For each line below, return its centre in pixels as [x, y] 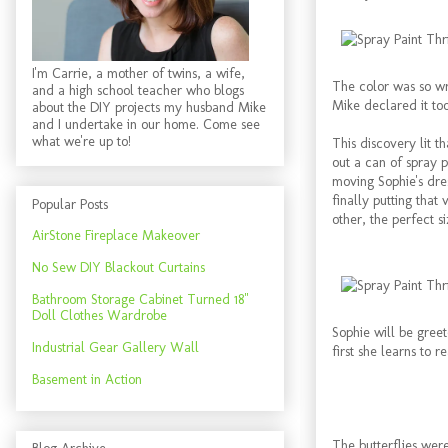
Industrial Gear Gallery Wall [115, 347]
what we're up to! [81, 142]
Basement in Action [87, 379]
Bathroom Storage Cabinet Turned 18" [140, 299]
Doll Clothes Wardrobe [99, 315]
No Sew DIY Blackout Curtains [118, 267]
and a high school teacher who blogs [138, 91]
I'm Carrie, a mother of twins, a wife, [138, 74]
